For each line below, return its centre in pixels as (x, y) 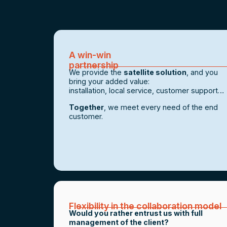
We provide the (96, 72)
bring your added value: (109, 82)
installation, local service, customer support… (146, 91)
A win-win (90, 55)
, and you (202, 72)
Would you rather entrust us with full (136, 213)
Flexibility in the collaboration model (145, 206)
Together (86, 107)
